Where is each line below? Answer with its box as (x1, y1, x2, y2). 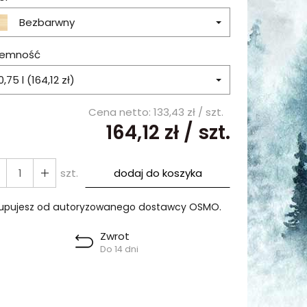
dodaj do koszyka (113, 166, 202, 180)
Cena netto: (88, 105, 153, 119)
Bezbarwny (19, 15, 75, 29)
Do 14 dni (100, 243, 138, 255)
